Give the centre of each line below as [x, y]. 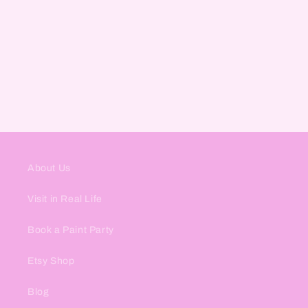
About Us [49, 168]
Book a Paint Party [71, 230]
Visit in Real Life [65, 199]
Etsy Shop [51, 261]
